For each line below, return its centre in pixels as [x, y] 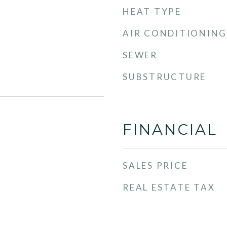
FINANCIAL [170, 129]
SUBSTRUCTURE [164, 77]
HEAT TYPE [152, 11]
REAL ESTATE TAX [169, 187]
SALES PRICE [155, 165]
